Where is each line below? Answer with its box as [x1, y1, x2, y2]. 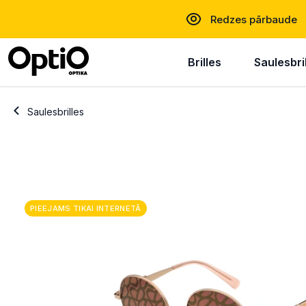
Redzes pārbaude [210, 12, 297, 26]
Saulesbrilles [27, 105, 84, 117]
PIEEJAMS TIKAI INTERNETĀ [30, 203, 141, 213]
